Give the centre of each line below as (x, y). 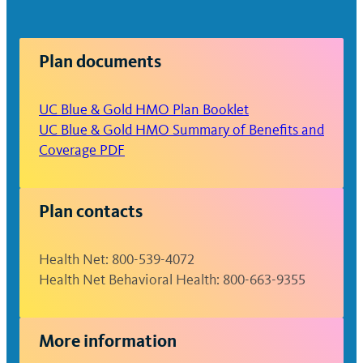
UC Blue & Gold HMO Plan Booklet (144, 109)
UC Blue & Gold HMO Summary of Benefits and (181, 130)
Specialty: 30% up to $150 (193, 53)
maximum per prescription (197, 74)
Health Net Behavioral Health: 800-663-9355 (172, 280)
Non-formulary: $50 (175, 17)
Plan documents (100, 61)
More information (108, 341)
